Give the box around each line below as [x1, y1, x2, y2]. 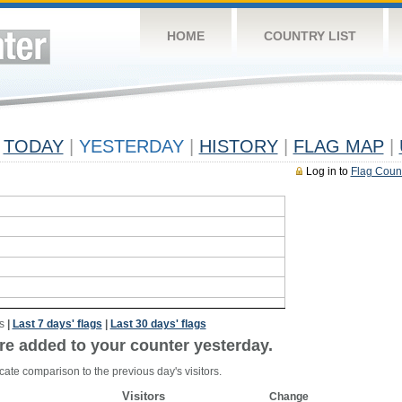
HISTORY [198, 136, 278, 156]
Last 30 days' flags [109, 318, 206, 330]
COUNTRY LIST [263, 29, 356, 43]
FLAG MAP [293, 136, 384, 156]
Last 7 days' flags [12, 318, 102, 330]
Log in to [305, 165, 351, 178]
